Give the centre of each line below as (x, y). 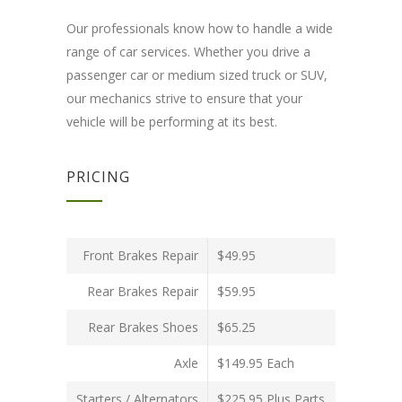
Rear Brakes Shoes (143, 327)
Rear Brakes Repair (143, 291)
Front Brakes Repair (140, 255)
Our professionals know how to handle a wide (200, 28)
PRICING (98, 176)
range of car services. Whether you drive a (188, 51)
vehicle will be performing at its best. (172, 121)
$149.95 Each (256, 363)
